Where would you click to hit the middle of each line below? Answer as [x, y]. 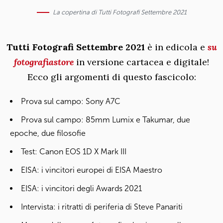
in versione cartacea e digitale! [141, 62]
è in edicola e [176, 47]
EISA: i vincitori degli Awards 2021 [81, 188]
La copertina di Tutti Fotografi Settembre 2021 [119, 12]
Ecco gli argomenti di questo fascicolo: [111, 77]
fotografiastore [44, 62]
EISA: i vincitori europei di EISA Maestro [92, 170]
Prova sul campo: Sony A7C [71, 101]
